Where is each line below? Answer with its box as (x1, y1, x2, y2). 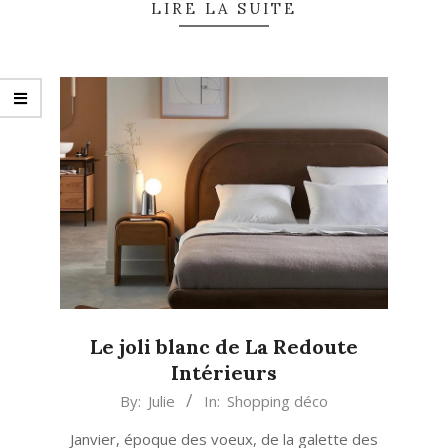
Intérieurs (171, 360, 277, 386)
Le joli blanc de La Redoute (90, 334, 358, 360)
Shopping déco (227, 391, 328, 412)
